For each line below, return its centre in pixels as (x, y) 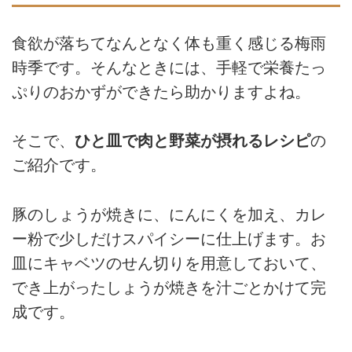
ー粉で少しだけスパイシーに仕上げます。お (169, 238)
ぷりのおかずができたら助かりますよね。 (161, 92)
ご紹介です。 (59, 165)
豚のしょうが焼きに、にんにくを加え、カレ (169, 214)
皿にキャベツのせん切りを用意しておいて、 (169, 263)
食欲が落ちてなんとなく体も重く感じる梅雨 (169, 43)
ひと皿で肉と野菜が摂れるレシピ (192, 141)
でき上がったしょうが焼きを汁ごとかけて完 (169, 287)
